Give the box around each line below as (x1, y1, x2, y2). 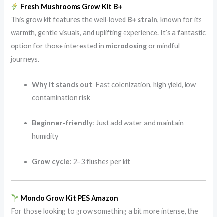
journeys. (11, 55, 40, 63)
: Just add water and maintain (93, 119, 184, 127)
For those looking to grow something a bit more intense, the (11, 207, 199, 216)
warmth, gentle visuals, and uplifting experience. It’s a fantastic (11, 29, 206, 37)
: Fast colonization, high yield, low (92, 80, 196, 89)
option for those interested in (11, 42, 106, 50)
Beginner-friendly (32, 119, 93, 127)
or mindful (147, 42, 180, 50)
